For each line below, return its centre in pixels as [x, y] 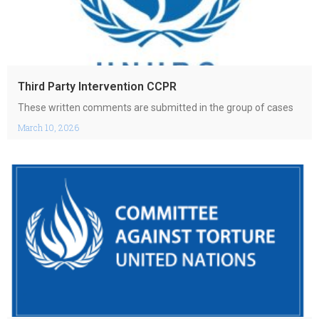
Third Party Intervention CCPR [97, 87]
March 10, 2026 [48, 127]
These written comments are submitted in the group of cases [156, 108]
